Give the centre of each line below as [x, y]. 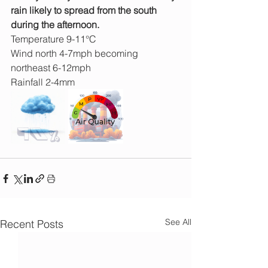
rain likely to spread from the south [85, 10]
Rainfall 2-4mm [44, 82]
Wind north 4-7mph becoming [76, 54]
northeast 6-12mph [51, 68]
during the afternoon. [55, 25]
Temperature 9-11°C [54, 39]
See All [178, 222]
